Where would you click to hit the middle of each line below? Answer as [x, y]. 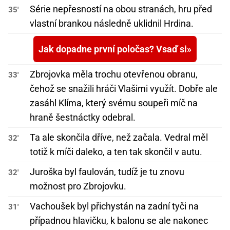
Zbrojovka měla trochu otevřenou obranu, [114, 74]
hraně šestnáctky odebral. [83, 118]
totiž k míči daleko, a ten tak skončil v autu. [116, 152]
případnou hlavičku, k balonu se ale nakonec [119, 221]
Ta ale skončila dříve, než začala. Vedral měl [119, 138]
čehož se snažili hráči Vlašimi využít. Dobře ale [124, 89]
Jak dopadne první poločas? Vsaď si [113, 49]
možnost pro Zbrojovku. [78, 186]
